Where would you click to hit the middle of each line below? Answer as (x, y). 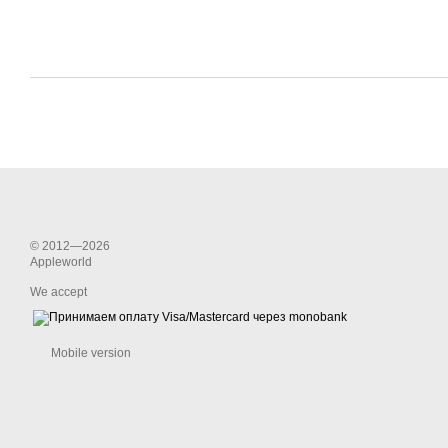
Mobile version (89, 353)
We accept (58, 292)
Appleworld (61, 262)
